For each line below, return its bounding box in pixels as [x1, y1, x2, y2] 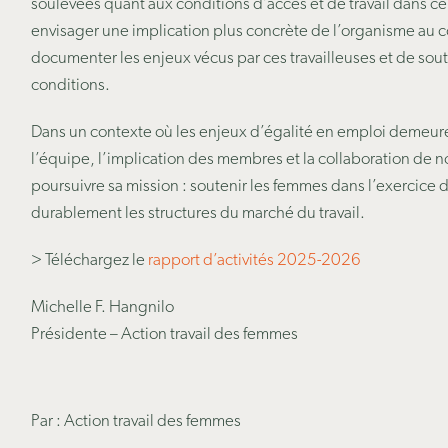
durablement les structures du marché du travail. [30, 205, 365, 222]
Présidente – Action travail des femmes [30, 326, 298, 343]
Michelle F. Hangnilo [30, 299, 174, 316]
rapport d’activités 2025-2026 [147, 252, 361, 269]
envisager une [30, 23, 132, 40]
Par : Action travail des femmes [30, 413, 241, 430]
